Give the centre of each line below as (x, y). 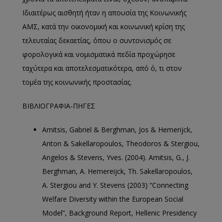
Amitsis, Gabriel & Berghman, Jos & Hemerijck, (117, 130)
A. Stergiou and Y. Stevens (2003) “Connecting (115, 185)
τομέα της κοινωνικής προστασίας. (77, 82)
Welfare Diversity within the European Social (113, 199)
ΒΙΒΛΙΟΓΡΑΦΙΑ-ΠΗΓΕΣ (59, 106)
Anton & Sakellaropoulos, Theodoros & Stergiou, (121, 143)
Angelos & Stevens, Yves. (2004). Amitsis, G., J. (116, 157)
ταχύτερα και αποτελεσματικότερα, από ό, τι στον (102, 68)
